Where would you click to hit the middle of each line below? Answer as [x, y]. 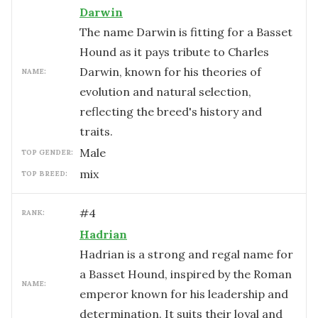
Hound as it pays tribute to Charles [174, 52]
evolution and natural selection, [165, 92]
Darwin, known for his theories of [170, 72]
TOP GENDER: [47, 152]
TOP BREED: [44, 174]
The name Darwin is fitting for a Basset [186, 32]
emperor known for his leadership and [184, 294]
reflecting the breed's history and [171, 111]
